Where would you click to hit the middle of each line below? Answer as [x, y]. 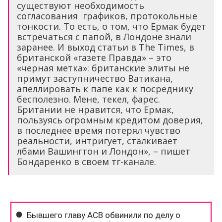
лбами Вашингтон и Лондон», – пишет [104, 151]
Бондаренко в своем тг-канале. [86, 161]
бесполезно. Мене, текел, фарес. [88, 99]
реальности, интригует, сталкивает [97, 140]
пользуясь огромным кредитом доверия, [110, 120]
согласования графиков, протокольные [107, 16]
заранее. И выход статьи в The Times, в [106, 47]
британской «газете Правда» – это [94, 57]
